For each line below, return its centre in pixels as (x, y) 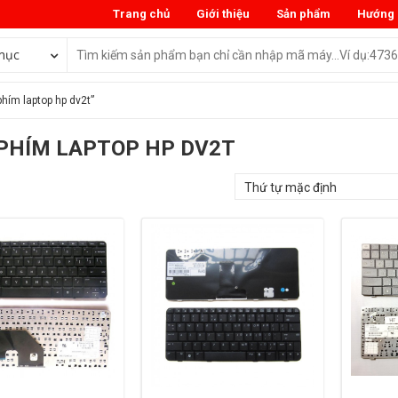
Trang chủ (141, 14)
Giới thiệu (223, 14)
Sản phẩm (303, 14)
